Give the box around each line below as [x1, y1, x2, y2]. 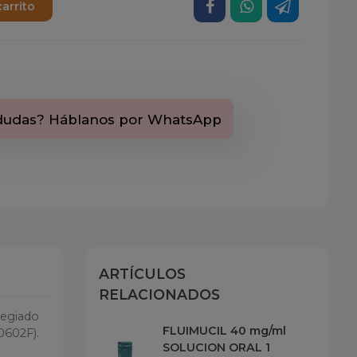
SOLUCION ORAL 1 [162, 339, 270, 355]
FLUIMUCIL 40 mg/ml [162, 323, 286, 338]
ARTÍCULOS [98, 265, 186, 282]
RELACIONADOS [98, 285, 220, 303]
